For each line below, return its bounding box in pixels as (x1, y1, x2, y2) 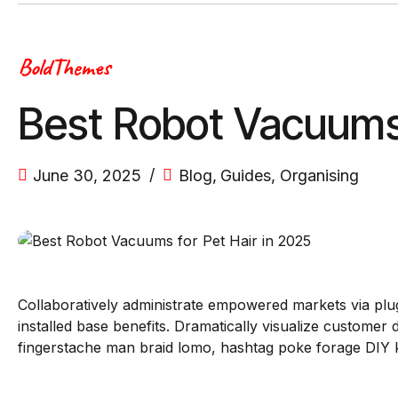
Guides (220, 165, 272, 185)
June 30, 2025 (33, 165, 142, 185)
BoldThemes (18, 52, 110, 82)
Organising (279, 165, 359, 185)
